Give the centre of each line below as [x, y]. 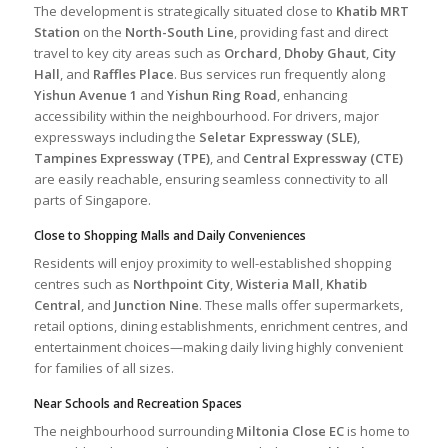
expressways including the [116, 136]
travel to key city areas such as [128, 52]
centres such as [83, 284]
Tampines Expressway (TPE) [121, 157]
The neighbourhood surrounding [134, 431]
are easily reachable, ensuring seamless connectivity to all [210, 178]
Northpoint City [181, 284]
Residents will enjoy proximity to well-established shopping [212, 263]
